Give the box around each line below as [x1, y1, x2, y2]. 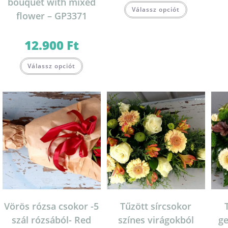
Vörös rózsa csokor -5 [4, 200, 99, 213]
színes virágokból [118, 214, 194, 226]
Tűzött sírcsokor [120, 200, 192, 213]
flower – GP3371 [16, 10, 87, 22]
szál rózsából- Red [12, 214, 92, 226]
